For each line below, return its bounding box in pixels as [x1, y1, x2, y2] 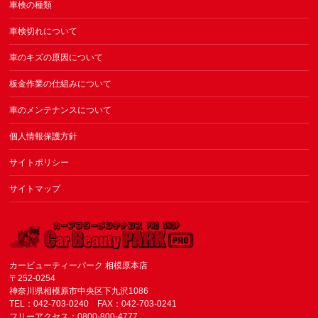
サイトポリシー [9, 158, 70, 168]
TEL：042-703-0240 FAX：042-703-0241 [9, 299, 177, 309]
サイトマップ [9, 184, 61, 194]
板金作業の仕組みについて [9, 79, 112, 89]
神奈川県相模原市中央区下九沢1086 [9, 286, 149, 297]
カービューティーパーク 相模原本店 [9, 261, 148, 271]
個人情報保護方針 [9, 131, 78, 142]
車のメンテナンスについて [9, 105, 112, 116]
